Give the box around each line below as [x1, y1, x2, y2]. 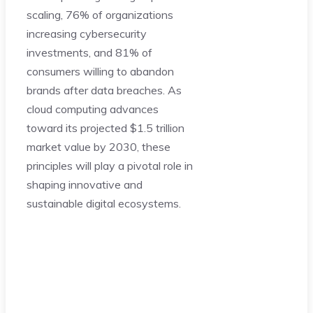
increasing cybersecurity [27, 26, 147, 41]
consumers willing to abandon [27, 64, 174, 78]
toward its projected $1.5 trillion [27, 120, 184, 135]
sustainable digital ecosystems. [27, 196, 181, 210]
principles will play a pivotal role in [27, 158, 193, 173]
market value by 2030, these [27, 139, 170, 154]
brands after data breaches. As [27, 82, 182, 97]
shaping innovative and [27, 177, 143, 191]
